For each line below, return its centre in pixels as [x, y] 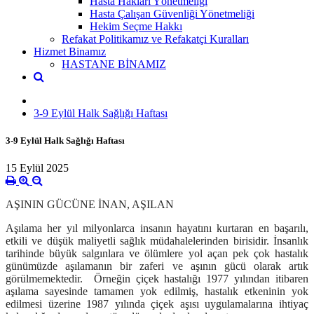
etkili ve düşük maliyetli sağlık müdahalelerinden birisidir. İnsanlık [157, 241]
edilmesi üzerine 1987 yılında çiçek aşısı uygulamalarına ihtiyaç [157, 304]
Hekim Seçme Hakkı [136, 26]
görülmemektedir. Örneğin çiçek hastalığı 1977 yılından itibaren [157, 279]
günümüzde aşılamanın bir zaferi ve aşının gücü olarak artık [157, 266]
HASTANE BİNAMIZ [114, 64]
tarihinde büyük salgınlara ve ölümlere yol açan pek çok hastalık [157, 254]
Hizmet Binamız [70, 51]
